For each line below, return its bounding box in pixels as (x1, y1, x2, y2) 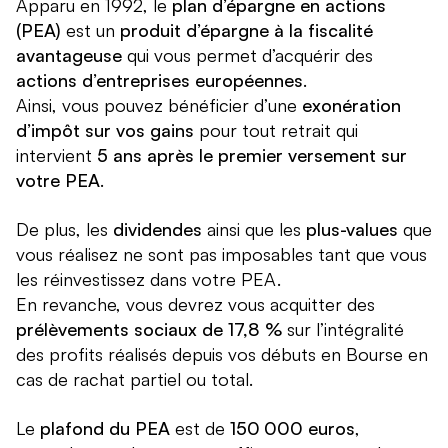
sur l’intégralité (282, 318, 404, 341)
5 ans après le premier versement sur (97, 144, 407, 167)
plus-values (306, 218, 398, 241)
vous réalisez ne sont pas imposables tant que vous (16, 243, 427, 266)
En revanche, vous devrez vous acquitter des (16, 293, 375, 316)
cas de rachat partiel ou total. (16, 368, 253, 391)
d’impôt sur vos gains (16, 119, 194, 142)
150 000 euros (230, 417, 355, 440)
